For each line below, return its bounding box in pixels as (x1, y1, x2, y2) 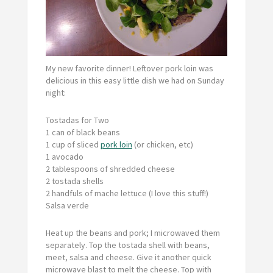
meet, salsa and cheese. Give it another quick (45, 251, 211, 263)
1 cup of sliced (45, 138, 101, 150)
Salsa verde (45, 199, 89, 211)
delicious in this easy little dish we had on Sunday (45, 74, 224, 86)
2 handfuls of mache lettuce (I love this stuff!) (45, 187, 208, 199)
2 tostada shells (45, 175, 104, 186)
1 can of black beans (45, 126, 120, 138)
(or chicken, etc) (132, 138, 193, 150)
